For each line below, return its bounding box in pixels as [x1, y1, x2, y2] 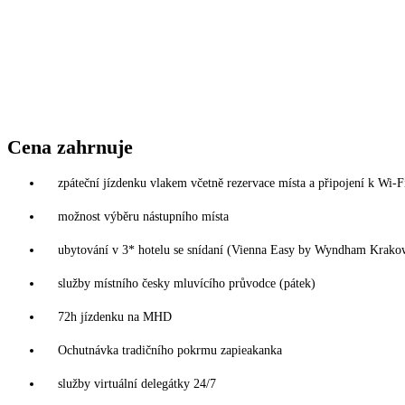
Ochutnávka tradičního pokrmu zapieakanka [58, 344, 282, 358]
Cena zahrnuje [7, 136, 133, 159]
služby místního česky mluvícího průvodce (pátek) [58, 277, 316, 291]
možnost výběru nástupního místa [58, 210, 229, 224]
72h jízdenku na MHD [58, 310, 172, 325]
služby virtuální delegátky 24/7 [58, 377, 216, 391]
